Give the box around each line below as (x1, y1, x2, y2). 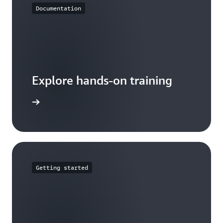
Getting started (36, 163, 88, 171)
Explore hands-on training (32, 73, 172, 87)
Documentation (36, 4, 81, 12)
